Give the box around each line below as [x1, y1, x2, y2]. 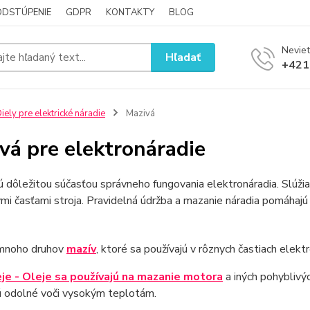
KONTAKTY [106, 6, 154, 19]
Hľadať [165, 49, 201, 65]
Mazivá [123, 107, 155, 120]
